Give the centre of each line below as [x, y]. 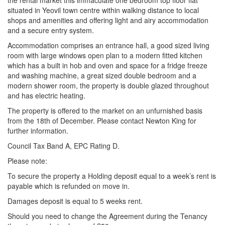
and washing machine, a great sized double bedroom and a [102, 75]
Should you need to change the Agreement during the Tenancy [107, 216]
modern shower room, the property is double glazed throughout [108, 85]
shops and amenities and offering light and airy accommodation [108, 20]
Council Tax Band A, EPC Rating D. [64, 146]
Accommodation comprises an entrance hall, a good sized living [108, 45]
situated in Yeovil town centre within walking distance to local [103, 10]
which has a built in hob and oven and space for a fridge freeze [107, 65]
